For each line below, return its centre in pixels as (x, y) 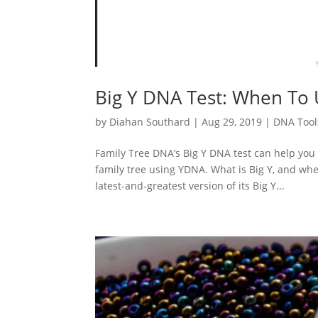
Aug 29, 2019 (232, 121)
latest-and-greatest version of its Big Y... (190, 185)
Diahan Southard (150, 121)
